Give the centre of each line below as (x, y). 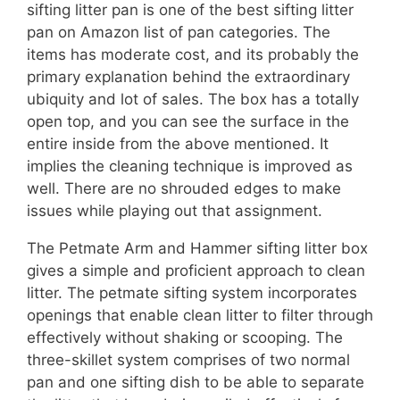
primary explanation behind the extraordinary (188, 77)
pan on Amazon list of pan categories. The (179, 33)
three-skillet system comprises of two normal (188, 360)
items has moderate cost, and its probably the (193, 55)
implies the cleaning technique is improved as (190, 167)
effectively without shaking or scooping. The (185, 338)
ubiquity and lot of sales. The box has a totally (193, 100)
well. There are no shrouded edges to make (184, 189)
